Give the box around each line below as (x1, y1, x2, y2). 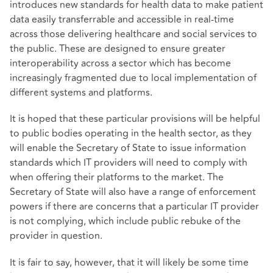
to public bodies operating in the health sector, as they (10, 126, 252, 141)
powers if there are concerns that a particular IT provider (10, 199, 259, 214)
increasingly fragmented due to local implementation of (10, 71, 257, 86)
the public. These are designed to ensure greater (10, 41, 225, 57)
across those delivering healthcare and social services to (10, 27, 257, 42)
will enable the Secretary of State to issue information (10, 141, 246, 156)
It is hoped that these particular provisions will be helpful (10, 112, 260, 127)
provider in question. (10, 229, 105, 244)
